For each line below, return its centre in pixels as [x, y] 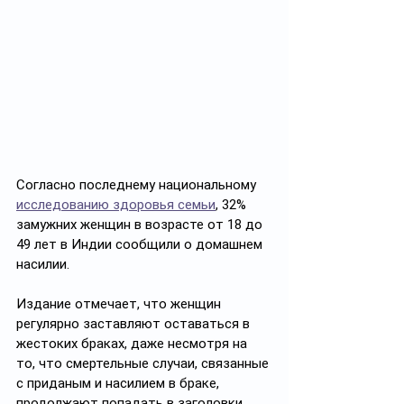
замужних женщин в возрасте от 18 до [141, 224]
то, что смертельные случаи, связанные [144, 363]
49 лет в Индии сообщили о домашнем [141, 244]
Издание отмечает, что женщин [120, 303]
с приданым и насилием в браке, [119, 383]
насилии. [45, 264]
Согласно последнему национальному [138, 184]
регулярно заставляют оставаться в [135, 323]
